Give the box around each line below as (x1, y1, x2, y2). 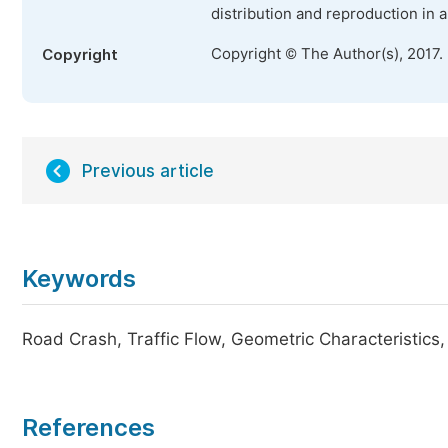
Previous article (82, 161, 214, 181)
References (22, 413, 155, 442)
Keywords (22, 264, 136, 293)
